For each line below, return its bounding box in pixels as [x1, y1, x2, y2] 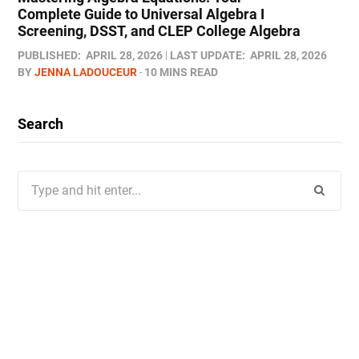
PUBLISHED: [18, 48, 81, 62]
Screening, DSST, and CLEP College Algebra [18, 22, 301, 39]
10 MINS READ [144, 65, 218, 79]
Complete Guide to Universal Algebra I [18, 5, 264, 22]
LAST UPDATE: [170, 48, 245, 62]
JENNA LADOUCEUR [34, 65, 137, 79]
